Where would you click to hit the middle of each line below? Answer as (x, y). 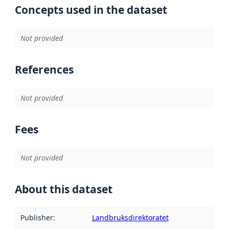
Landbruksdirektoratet (130, 217)
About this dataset (64, 189)
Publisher (37, 217)
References (44, 70)
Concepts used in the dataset (91, 10)
